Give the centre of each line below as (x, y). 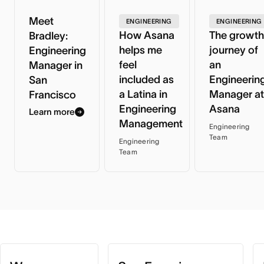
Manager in (56, 65)
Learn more (52, 112)
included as (146, 79)
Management (151, 123)
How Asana (146, 35)
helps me (140, 50)
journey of (233, 50)
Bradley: (48, 36)
